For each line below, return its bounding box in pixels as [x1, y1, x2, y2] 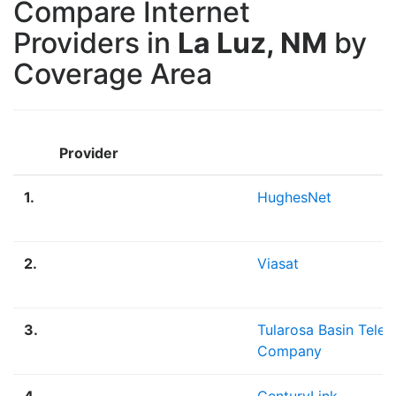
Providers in [13, 25, 178, 60]
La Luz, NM [178, 25, 327, 60]
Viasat [257, 254, 299, 272]
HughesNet [257, 187, 331, 206]
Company [257, 341, 322, 360]
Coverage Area [13, 56, 212, 91]
